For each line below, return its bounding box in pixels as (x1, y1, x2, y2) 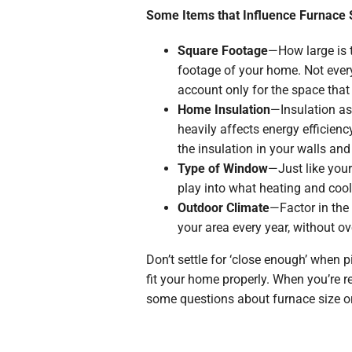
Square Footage (177, 43, 268, 59)
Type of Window (177, 161, 268, 177)
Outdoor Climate (177, 200, 269, 216)
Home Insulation (177, 102, 270, 118)
